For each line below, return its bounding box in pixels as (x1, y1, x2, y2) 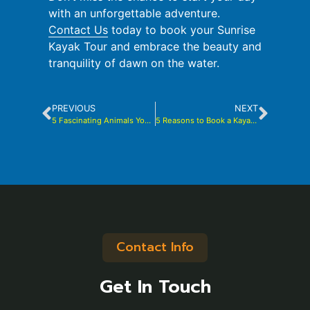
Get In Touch (99, 273, 211, 301)
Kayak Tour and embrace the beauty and (48, 39, 262, 53)
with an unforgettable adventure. (48, 6, 220, 20)
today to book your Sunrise (108, 22, 255, 37)
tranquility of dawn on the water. (48, 55, 219, 70)
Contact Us (48, 22, 108, 37)
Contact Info (116, 237, 194, 257)
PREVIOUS (52, 103, 95, 114)
